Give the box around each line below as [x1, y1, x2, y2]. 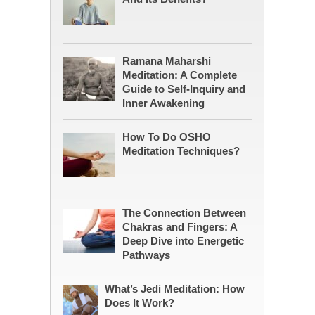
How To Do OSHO [122, 131, 211, 143]
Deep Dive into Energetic [122, 235, 244, 247]
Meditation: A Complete [122, 69, 237, 82]
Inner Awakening [122, 97, 205, 110]
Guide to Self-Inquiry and [122, 83, 245, 96]
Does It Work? [104, 297, 174, 309]
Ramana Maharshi [122, 55, 211, 67]
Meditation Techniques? [122, 145, 240, 157]
